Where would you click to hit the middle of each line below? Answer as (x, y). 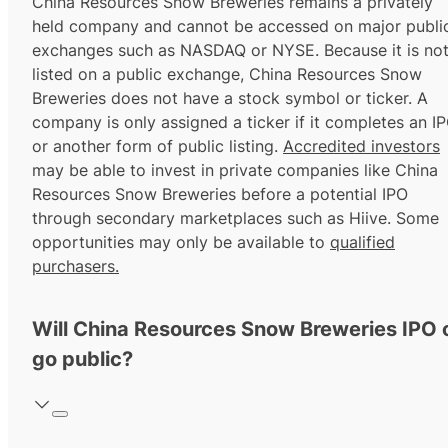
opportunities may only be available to (181, 242)
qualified (362, 242)
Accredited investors (361, 146)
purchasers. (75, 266)
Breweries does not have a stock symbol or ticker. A (230, 98)
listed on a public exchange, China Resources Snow (227, 74)
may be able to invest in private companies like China (235, 170)
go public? (82, 359)
